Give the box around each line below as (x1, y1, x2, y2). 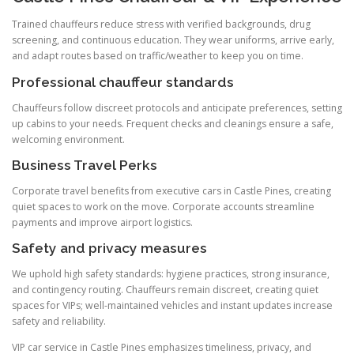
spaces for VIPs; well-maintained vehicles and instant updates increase (12, 299, 333, 313)
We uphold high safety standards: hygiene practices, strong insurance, (12, 267, 330, 281)
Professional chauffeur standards (12, 73, 234, 90)
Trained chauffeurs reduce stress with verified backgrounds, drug (12, 17, 311, 32)
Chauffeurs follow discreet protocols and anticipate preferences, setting (12, 100, 342, 115)
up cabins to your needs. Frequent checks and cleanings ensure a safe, (12, 116, 333, 130)
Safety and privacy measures (12, 240, 207, 257)
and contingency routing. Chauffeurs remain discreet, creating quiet (12, 283, 318, 297)
